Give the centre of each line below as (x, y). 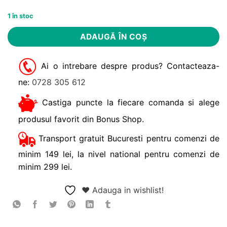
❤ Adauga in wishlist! (122, 190)
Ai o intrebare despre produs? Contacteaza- (128, 66)
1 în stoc (21, 16)
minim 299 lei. (45, 166)
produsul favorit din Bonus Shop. (81, 119)
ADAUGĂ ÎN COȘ (113, 36)
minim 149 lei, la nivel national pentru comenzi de (119, 154)
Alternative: (29, 32)
